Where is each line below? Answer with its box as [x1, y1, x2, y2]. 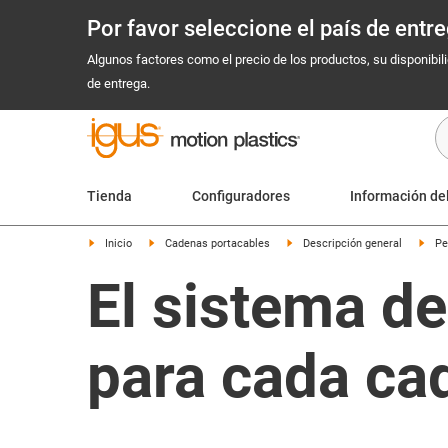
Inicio [105, 237, 132, 250]
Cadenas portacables [165, 237, 270, 250]
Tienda [87, 188, 132, 204]
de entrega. [87, 76, 150, 91]
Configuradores [192, 188, 290, 204]
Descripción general [303, 237, 402, 250]
